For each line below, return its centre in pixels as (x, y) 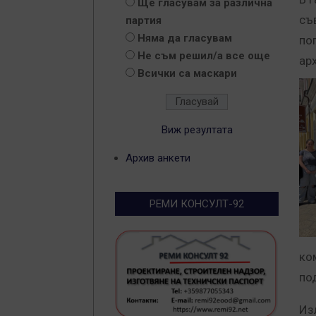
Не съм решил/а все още (204, 56)
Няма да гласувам (185, 38)
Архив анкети (158, 158)
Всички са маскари (187, 73)
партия (144, 20)
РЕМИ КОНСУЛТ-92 (197, 204)
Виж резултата (197, 130)
